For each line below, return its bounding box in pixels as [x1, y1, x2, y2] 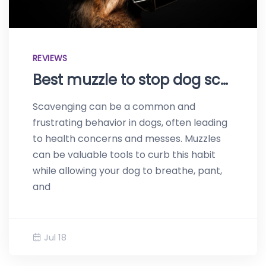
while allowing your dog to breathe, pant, [33, 164, 222, 178]
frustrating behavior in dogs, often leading [33, 116, 227, 130]
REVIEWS [33, 52, 68, 65]
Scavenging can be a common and [33, 100, 195, 114]
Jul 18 [44, 231, 66, 244]
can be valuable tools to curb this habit [33, 148, 216, 162]
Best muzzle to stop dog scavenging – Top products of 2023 [220, 70, 228, 90]
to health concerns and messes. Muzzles [33, 132, 221, 146]
